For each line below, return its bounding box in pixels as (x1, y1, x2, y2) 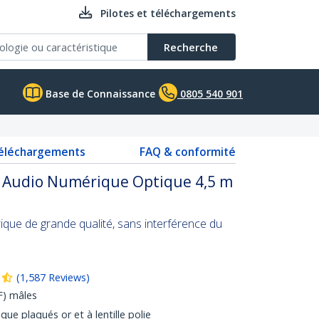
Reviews (48, 271, 86, 284)
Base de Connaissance (43, 87, 155, 100)
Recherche (164, 40, 218, 54)
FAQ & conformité (140, 144, 236, 159)
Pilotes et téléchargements (100, 6, 236, 20)
